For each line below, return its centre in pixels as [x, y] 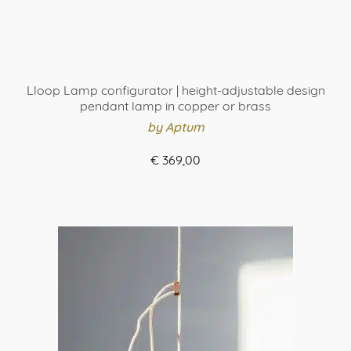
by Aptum [175, 127]
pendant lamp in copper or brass [175, 106]
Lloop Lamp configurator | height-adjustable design [175, 90]
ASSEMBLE [175, 188]
